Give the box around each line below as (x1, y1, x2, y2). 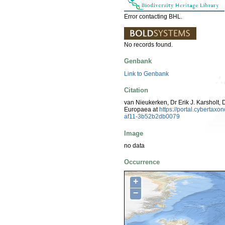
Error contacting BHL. (124, 13, 182, 21)
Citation (124, 86, 148, 94)
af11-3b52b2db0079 (124, 113, 180, 121)
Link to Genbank (124, 70, 169, 77)
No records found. (124, 41, 173, 49)
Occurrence (124, 158, 160, 166)
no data (124, 142, 145, 149)
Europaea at (124, 106, 159, 114)
